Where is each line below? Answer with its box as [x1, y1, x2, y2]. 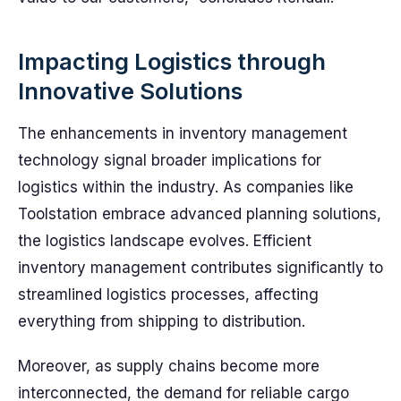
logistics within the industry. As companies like [18, 178, 354, 196]
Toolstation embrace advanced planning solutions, [18, 205, 381, 223]
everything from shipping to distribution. [18, 312, 305, 330]
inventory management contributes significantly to [18, 259, 383, 277]
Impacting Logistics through [18, 47, 326, 75]
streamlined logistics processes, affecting [18, 286, 319, 303]
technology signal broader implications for [18, 151, 321, 169]
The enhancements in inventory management [18, 124, 347, 142]
